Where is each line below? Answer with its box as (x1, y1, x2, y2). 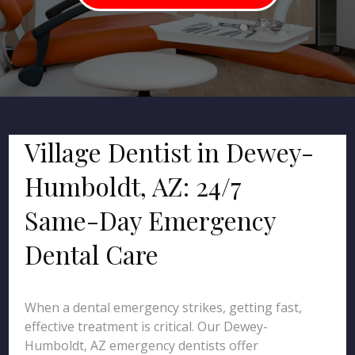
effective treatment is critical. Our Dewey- (25, 318, 269, 335)
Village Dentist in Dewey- (25, 135, 315, 169)
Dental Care (25, 237, 159, 271)
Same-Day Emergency (25, 203, 277, 237)
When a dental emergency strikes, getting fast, (25, 299, 303, 316)
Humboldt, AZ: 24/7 (25, 169, 242, 203)
